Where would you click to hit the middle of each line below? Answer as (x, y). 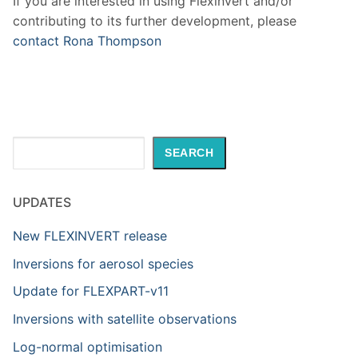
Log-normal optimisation (88, 346)
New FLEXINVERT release (90, 236)
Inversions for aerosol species (103, 263)
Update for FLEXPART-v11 (91, 291)
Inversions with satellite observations (125, 318)
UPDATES (42, 203)
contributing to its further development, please (155, 21)
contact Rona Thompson (87, 41)
